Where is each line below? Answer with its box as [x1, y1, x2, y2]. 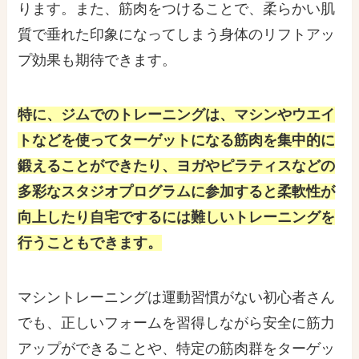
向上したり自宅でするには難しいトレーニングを [18, 208, 336, 225]
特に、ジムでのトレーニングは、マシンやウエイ [18, 106, 336, 123]
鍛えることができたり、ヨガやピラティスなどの [18, 157, 336, 174]
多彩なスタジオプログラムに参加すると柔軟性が [18, 183, 336, 200]
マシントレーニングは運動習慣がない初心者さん [18, 288, 336, 305]
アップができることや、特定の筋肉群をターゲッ [18, 340, 336, 357]
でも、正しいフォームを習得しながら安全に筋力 [18, 314, 336, 331]
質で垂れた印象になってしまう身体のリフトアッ [18, 26, 336, 43]
